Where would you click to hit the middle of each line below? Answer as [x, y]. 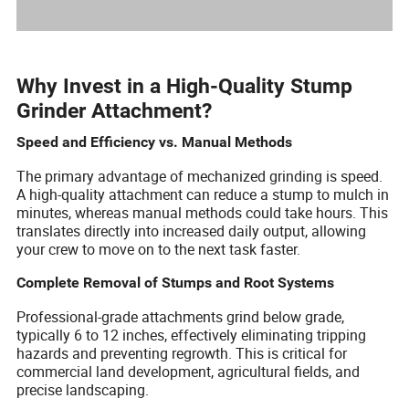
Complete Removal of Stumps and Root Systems [176, 282]
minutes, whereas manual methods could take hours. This [203, 212]
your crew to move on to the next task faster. [159, 249]
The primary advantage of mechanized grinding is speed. [200, 176]
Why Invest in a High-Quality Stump [185, 86]
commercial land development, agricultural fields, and [189, 371]
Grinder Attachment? [115, 110]
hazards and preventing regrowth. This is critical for [182, 353]
